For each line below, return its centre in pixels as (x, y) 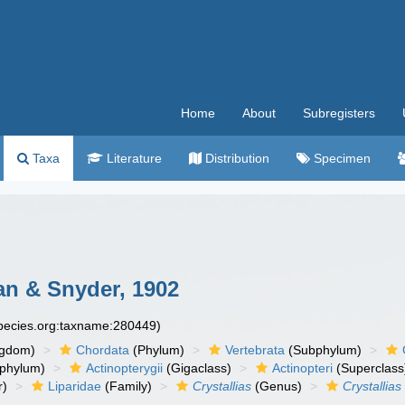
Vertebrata (255, 350)
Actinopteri (303, 368)
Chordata (103, 350)
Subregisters (339, 113)
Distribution (235, 158)
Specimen (340, 158)
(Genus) (277, 386)
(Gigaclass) (198, 368)
